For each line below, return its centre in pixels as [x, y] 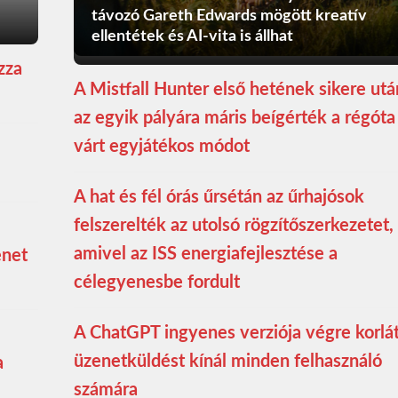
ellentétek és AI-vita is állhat [192, 36]
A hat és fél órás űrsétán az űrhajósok [219, 197]
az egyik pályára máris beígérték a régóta [234, 118]
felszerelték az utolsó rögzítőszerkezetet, [233, 225]
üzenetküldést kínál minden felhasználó [227, 361]
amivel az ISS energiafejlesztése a [205, 254]
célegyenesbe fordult [156, 282]
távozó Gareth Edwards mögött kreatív [229, 16]
